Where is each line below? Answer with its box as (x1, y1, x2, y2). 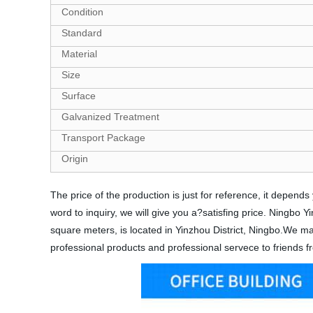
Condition (61, 6, 103, 17)
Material (61, 48, 97, 59)
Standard (61, 27, 102, 38)
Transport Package (61, 132, 145, 143)
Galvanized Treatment (61, 111, 159, 122)
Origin (61, 153, 88, 164)
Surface (61, 90, 96, 101)
